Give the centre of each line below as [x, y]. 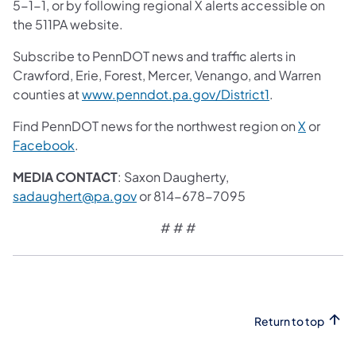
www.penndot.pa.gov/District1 [176, 94]
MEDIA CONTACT [65, 176]
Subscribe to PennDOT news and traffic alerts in [154, 56]
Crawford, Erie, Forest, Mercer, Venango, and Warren [167, 75]
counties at [47, 94]
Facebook [44, 145]
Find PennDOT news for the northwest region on [155, 126]
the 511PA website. [68, 24]
